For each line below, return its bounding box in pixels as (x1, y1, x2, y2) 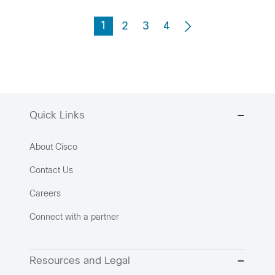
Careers (29, 190, 61, 198)
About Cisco (29, 143, 77, 152)
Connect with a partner (29, 213, 119, 222)
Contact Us (29, 166, 73, 175)
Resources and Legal (29, 257, 130, 267)
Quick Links (29, 111, 85, 122)
